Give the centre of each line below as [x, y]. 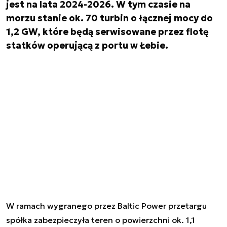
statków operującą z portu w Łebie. [87, 45]
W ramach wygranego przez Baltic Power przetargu [106, 205]
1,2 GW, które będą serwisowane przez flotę [107, 32]
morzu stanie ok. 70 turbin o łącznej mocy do [109, 18]
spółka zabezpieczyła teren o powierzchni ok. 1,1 [101, 220]
